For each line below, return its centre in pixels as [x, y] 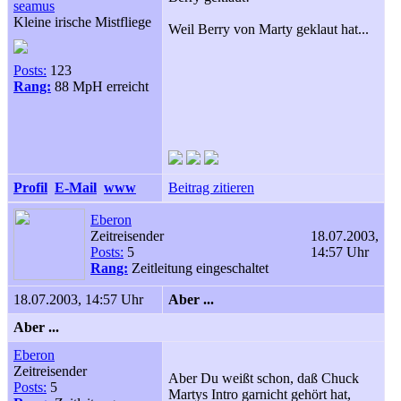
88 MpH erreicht [100, 86]
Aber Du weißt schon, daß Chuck [264, 378]
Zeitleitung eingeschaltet [198, 268]
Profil [30, 188]
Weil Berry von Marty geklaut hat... [269, 29]
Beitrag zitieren [211, 188]
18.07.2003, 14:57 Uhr [78, 299]
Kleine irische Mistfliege [82, 22]
